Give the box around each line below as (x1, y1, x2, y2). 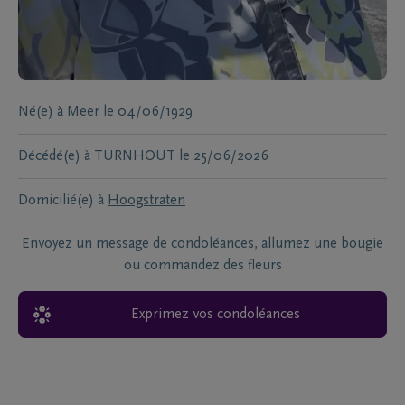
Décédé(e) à (18, 148, 90, 164)
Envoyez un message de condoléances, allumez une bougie (22, 236, 383, 251)
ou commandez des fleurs (123, 258, 282, 273)
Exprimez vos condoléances (130, 306, 300, 322)
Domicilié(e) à (18, 193, 104, 208)
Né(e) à (18, 104, 63, 119)
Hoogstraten (108, 193, 185, 208)
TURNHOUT (94, 148, 175, 164)
